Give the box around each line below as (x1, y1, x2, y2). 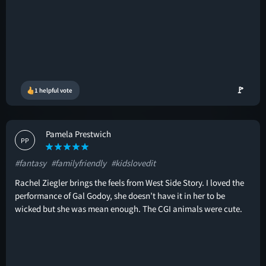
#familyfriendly (51, 157, 106, 169)
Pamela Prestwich (46, 128, 111, 140)
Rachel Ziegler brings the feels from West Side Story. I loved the (15, 177, 244, 188)
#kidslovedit (111, 157, 156, 169)
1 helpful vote (34, 86, 72, 94)
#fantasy (15, 157, 46, 169)
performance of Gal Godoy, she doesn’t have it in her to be (15, 190, 225, 201)
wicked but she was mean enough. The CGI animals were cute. (15, 203, 242, 214)
